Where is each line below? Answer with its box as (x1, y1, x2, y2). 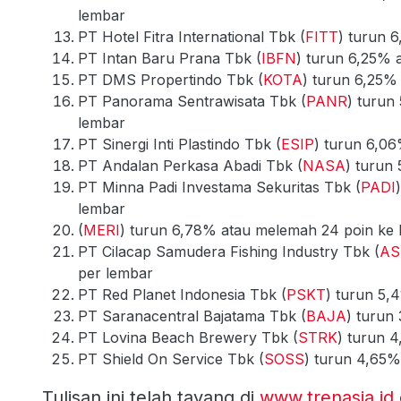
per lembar (78, 263, 153, 282)
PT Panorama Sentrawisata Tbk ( (78, 91, 306, 110)
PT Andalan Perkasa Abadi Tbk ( (78, 156, 303, 175)
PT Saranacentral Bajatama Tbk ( (78, 306, 306, 325)
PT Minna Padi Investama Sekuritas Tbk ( (78, 177, 361, 196)
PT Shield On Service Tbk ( (78, 349, 264, 368)
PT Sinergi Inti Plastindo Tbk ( (78, 134, 281, 153)
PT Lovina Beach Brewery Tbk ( (78, 328, 298, 346)
